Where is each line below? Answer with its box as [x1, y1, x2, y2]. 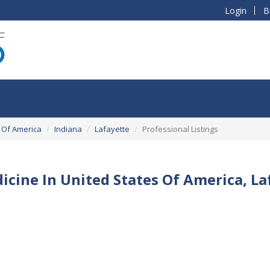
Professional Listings [142, 123, 218, 134]
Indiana [54, 123, 82, 134]
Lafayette [95, 123, 130, 134]
